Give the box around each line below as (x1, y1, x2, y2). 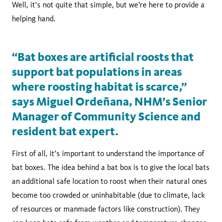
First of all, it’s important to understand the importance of (12, 149, 204, 159)
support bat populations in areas (12, 65, 182, 79)
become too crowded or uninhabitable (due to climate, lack (12, 190, 205, 200)
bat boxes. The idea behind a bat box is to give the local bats (12, 163, 210, 172)
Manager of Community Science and (12, 110, 201, 124)
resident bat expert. (12, 124, 120, 139)
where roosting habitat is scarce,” (12, 80, 187, 94)
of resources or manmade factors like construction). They (12, 204, 200, 214)
